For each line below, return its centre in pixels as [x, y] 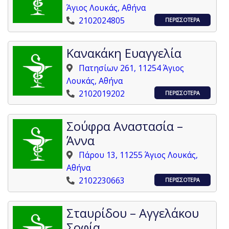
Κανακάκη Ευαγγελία [124, 53]
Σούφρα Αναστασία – [125, 126]
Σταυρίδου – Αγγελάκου [133, 213]
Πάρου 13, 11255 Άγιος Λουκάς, [139, 155]
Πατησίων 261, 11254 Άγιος [132, 68]
